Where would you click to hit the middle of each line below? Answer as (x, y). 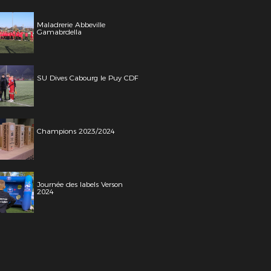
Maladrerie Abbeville (71, 24)
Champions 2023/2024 (76, 131)
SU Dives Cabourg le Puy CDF (87, 78)
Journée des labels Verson (80, 184)
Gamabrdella (59, 32)
